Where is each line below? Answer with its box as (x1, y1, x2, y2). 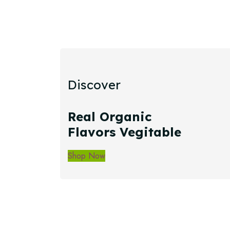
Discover (68, 77, 121, 92)
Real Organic (68, 108, 151, 124)
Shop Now (68, 149, 105, 162)
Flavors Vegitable (68, 124, 181, 140)
